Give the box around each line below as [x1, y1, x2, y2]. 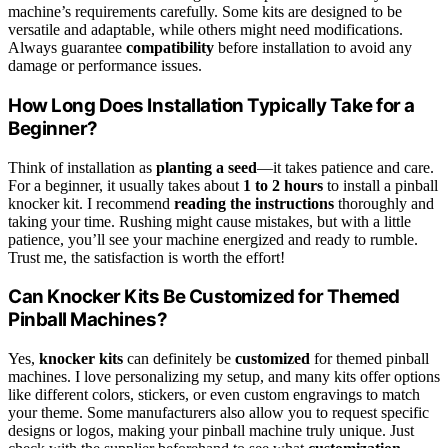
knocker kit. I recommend [8, 194, 174, 212]
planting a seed [156, 158, 257, 176]
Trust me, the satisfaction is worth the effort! [8, 248, 285, 266]
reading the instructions [174, 194, 334, 212]
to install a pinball [323, 176, 438, 194]
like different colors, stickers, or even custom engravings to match [8, 386, 420, 404]
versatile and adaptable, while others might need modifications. [8, 21, 403, 39]
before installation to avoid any [214, 39, 412, 57]
